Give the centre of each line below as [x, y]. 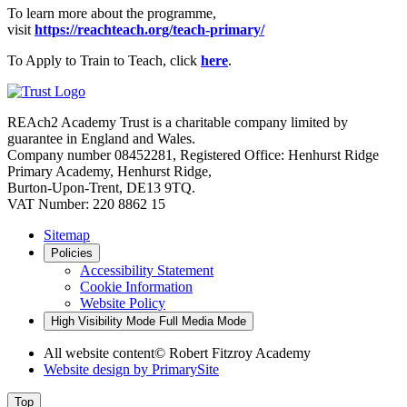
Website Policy [123, 303]
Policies [72, 253]
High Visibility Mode [103, 321]
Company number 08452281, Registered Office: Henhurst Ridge [193, 154]
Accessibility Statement [147, 270]
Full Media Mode [203, 321]
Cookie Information [136, 286]
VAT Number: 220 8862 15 [86, 203]
